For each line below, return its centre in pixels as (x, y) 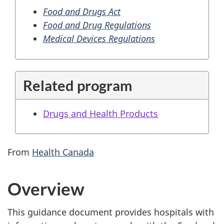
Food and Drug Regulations (97, 25)
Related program (77, 85)
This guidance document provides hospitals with (111, 212)
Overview (46, 188)
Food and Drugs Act (82, 11)
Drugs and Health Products (100, 113)
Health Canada (63, 152)
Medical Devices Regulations (99, 38)
